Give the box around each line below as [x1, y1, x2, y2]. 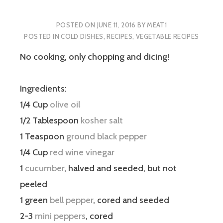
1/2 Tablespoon [20, 115, 81, 126]
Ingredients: [20, 83, 67, 95]
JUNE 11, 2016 [97, 20, 136, 29]
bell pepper [50, 195, 93, 206]
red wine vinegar [50, 147, 114, 158]
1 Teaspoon [20, 131, 66, 142]
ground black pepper [66, 131, 147, 142]
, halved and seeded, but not [64, 163, 177, 174]
